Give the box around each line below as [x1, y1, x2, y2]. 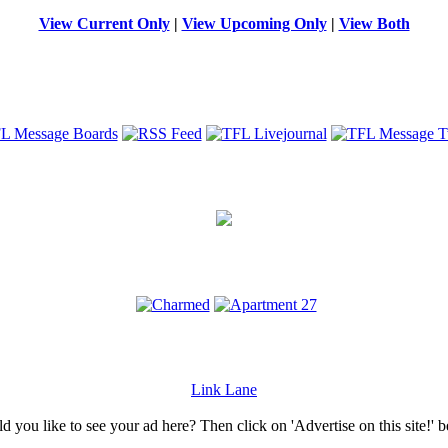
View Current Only [38, 15, 170, 33]
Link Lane [191, 381, 257, 399]
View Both [338, 15, 410, 33]
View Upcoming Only [181, 15, 327, 33]
